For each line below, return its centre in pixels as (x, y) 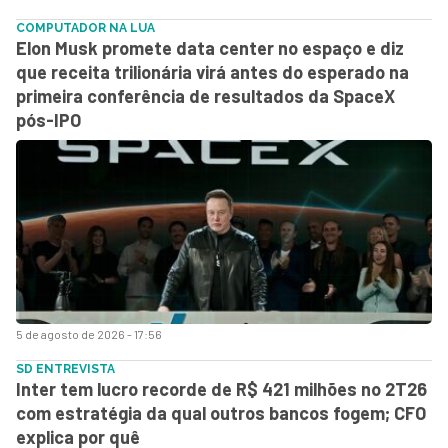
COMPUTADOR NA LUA (85, 28)
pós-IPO (48, 120)
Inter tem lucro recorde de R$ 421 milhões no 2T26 (221, 389)
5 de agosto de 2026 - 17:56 (89, 334)
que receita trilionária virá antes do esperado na (212, 72)
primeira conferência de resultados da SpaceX (205, 96)
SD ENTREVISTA (65, 369)
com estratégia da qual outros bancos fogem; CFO (221, 413)
